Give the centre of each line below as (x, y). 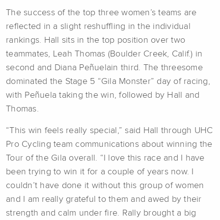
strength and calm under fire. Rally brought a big (101, 213)
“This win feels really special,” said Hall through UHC (110, 131)
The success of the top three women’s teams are (101, 13)
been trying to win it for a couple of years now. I (100, 172)
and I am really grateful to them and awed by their (104, 200)
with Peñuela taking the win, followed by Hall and (103, 96)
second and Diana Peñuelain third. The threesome (104, 68)
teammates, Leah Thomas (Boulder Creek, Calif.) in (104, 54)
